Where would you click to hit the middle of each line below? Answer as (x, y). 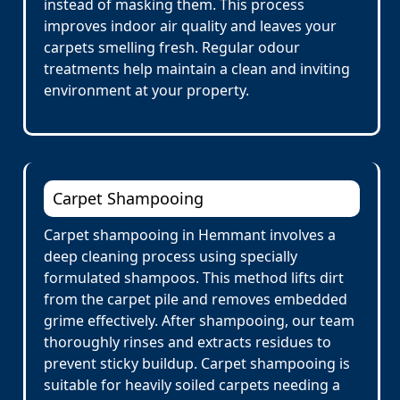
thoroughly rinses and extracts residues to (187, 342)
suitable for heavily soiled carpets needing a (192, 385)
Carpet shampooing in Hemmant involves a (190, 235)
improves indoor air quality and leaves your (190, 26)
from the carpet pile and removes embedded (196, 299)
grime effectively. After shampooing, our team (199, 321)
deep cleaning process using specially (171, 256)
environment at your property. (146, 90)
